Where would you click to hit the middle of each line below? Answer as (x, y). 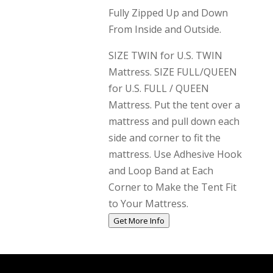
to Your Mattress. (148, 204)
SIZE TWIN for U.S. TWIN (165, 55)
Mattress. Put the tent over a (174, 105)
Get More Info (139, 221)
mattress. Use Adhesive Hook (175, 154)
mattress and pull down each (174, 121)
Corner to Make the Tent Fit (172, 187)
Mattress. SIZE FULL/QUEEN (172, 72)
